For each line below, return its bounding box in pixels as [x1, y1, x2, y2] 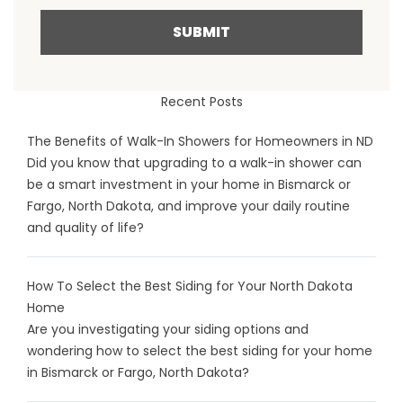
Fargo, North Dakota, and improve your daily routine [27, 197, 350, 216]
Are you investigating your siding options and [27, 320, 309, 339]
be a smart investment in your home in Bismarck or [27, 175, 351, 194]
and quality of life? [27, 219, 144, 237]
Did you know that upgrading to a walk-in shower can [27, 154, 362, 173]
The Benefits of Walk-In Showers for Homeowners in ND [27, 132, 373, 151]
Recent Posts [160, 93, 243, 112]
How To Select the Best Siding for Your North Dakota [27, 277, 353, 296]
